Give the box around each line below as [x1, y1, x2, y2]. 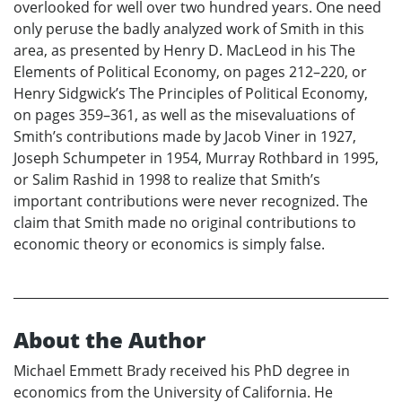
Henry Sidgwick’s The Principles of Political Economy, [13, 83, 368, 104]
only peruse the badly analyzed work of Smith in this [13, 19, 364, 39]
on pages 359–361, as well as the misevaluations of [13, 105, 354, 126]
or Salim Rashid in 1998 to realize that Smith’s [13, 170, 320, 190]
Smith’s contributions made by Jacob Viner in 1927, [13, 127, 356, 147]
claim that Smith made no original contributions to [13, 213, 356, 233]
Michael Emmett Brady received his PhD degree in [13, 361, 350, 381]
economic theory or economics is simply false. [13, 234, 325, 255]
